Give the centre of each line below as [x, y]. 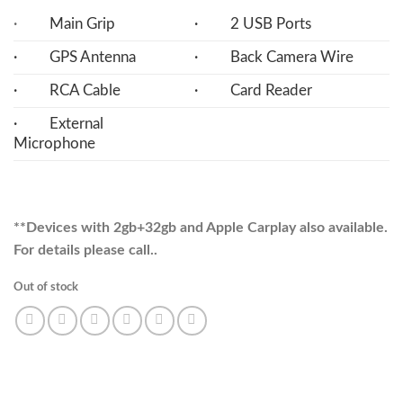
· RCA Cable [67, 90]
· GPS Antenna [75, 57]
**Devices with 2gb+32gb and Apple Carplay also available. [201, 227]
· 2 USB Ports [253, 23]
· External [58, 123]
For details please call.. [85, 250]
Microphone [54, 143]
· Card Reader [254, 90]
